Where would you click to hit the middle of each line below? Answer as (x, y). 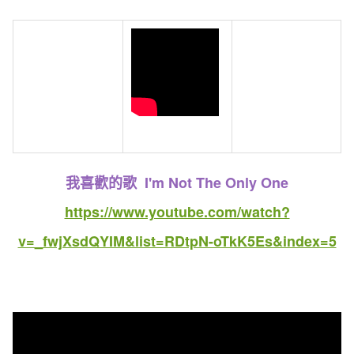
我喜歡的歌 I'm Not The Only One (177, 182)
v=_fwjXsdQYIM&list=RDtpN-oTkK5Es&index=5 (177, 241)
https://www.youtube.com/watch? (177, 211)
